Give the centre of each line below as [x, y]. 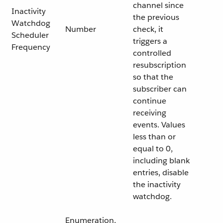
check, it [148, 29]
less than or [154, 137]
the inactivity [157, 184]
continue [150, 101]
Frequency [31, 47]
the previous [156, 17]
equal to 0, [153, 149]
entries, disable [161, 172]
